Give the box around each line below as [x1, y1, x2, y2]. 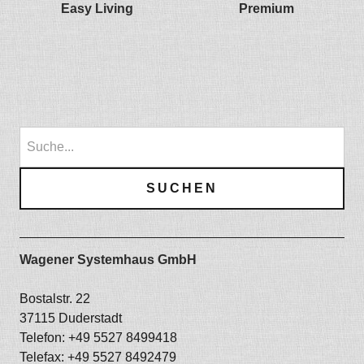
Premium [239, 2, 295, 16]
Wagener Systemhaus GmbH [19, 253, 197, 267]
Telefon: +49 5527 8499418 [19, 331, 177, 345]
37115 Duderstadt [19, 311, 122, 326]
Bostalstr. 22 [19, 292, 90, 306]
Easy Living [61, 2, 134, 16]
